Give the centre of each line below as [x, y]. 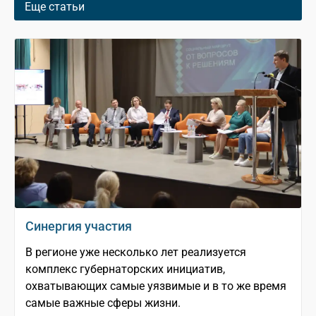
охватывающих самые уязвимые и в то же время [156, 286]
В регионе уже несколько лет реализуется [136, 253]
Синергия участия [79, 226]
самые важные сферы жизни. [103, 303]
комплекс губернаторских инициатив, [125, 269]
